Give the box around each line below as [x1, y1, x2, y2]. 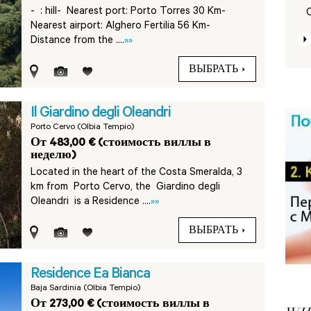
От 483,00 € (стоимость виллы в [31, 137, 212, 150]
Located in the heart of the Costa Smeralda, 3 [31, 167, 243, 179]
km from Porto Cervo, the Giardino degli [31, 182, 221, 194]
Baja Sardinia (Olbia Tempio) [31, 284, 141, 294]
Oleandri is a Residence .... [31, 196, 151, 208]
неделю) [31, 150, 76, 162]
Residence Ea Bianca [31, 267, 151, 283]
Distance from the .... [31, 35, 125, 47]
